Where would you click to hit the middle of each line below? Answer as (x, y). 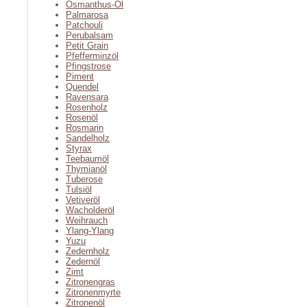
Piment (80, 76)
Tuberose (84, 179)
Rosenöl (82, 118)
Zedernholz (88, 251)
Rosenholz (87, 107)
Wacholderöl (90, 210)
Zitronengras (90, 282)
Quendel (82, 87)
